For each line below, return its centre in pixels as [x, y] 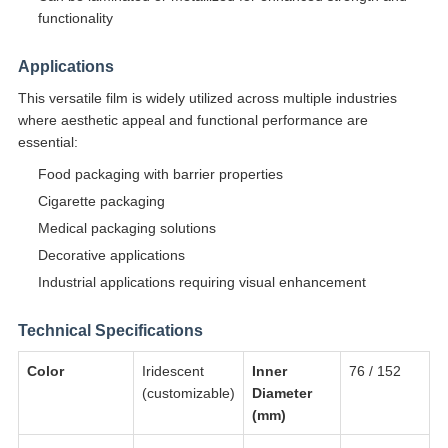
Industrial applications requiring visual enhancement [201, 282]
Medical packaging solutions [126, 228]
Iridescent [172, 371]
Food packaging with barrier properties [160, 174]
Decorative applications [111, 255]
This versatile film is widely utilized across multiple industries [207, 98]
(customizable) [188, 393]
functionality [75, 18]
